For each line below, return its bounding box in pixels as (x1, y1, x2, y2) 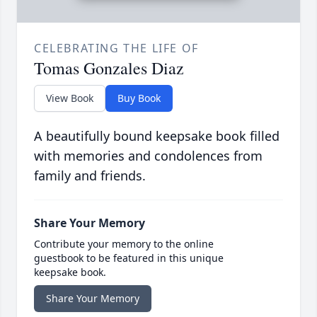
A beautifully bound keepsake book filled (34, 127, 279, 145)
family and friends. (34, 167, 146, 185)
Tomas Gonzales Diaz (34, 57, 184, 80)
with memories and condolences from (34, 147, 263, 165)
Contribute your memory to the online (34, 237, 214, 251)
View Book (46, 91, 93, 105)
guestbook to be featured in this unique (34, 251, 224, 265)
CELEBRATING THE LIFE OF (34, 40, 199, 57)
